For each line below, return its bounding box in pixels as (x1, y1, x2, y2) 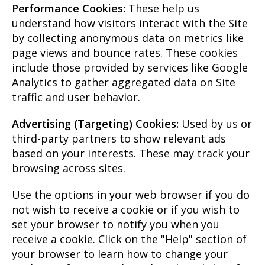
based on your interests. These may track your (12, 146, 250, 161)
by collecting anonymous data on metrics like (12, 31, 244, 46)
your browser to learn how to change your (12, 247, 228, 261)
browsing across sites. (12, 161, 125, 176)
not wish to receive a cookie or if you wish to (12, 202, 240, 217)
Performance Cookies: (12, 1, 125, 16)
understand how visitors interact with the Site (12, 16, 248, 31)
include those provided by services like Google (12, 60, 248, 75)
